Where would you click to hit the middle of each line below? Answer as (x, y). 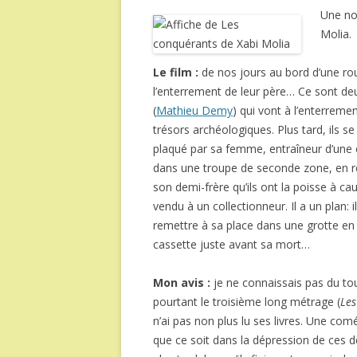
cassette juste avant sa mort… (231, 244)
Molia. (336, 34)
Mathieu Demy (194, 110)
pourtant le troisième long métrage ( (247, 302)
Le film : (177, 72)
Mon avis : (182, 282)
